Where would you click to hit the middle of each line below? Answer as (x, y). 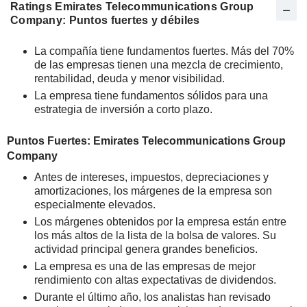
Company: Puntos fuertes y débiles (105, 20)
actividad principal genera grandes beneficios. (146, 249)
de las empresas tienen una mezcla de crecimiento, (159, 65)
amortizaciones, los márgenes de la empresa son (153, 191)
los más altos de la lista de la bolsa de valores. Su (155, 235)
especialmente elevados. (95, 205)
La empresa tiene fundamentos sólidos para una (151, 96)
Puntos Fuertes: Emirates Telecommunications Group (146, 141)
